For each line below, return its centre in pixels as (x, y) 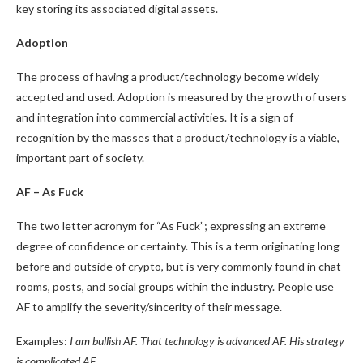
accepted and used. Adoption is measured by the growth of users (181, 97)
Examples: (43, 341)
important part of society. (80, 158)
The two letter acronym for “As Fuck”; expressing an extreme (171, 226)
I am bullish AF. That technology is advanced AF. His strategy (207, 341)
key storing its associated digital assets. (117, 9)
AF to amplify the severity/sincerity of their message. (150, 307)
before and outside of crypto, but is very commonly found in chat (179, 266)
